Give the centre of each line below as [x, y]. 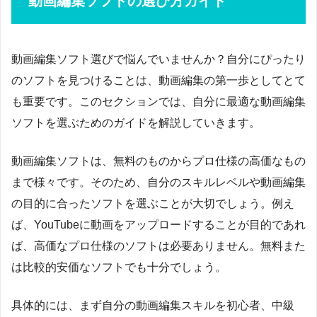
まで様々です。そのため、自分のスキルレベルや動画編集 [158, 182]
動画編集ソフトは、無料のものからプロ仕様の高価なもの [158, 161]
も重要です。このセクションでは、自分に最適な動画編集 [158, 101]
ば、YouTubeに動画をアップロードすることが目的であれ [158, 224]
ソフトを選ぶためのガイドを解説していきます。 [136, 122]
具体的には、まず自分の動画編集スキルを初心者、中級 [153, 305]
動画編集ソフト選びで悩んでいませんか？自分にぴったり [158, 59]
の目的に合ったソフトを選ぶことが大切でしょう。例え [153, 203]
